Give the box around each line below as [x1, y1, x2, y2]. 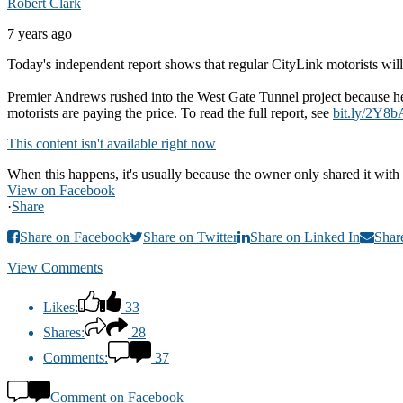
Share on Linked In [250, 228, 360, 245]
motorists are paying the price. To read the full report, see [7, 104, 333, 121]
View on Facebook [7, 182, 115, 198]
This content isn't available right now [7, 135, 216, 151]
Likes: [43, 299, 78, 315]
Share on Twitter [143, 228, 237, 245]
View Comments [7, 259, 103, 275]
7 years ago [7, 25, 72, 41]
